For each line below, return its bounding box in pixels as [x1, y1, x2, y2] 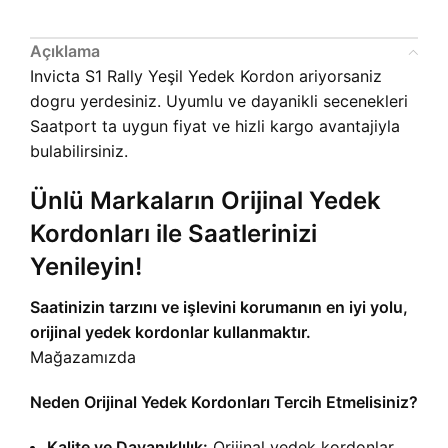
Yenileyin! [30, 252, 142, 282]
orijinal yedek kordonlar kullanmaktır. [30, 322, 311, 343]
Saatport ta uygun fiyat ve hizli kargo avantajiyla [30, 116, 400, 137]
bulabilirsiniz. [30, 141, 128, 162]
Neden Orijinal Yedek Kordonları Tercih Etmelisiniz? [30, 392, 418, 413]
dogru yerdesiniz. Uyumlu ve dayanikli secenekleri [30, 91, 408, 112]
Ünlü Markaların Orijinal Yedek [30, 186, 381, 216]
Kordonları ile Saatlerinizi [30, 219, 317, 249]
